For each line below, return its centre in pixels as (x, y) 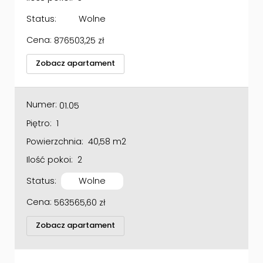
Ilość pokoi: (50, 146)
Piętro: (39, 109)
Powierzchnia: (55, 128)
